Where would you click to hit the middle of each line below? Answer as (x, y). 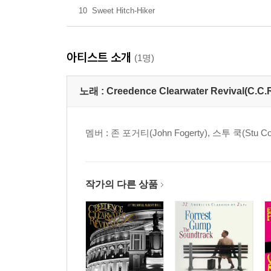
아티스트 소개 (100, 57)
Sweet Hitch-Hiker (123, 11)
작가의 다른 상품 (122, 184)
